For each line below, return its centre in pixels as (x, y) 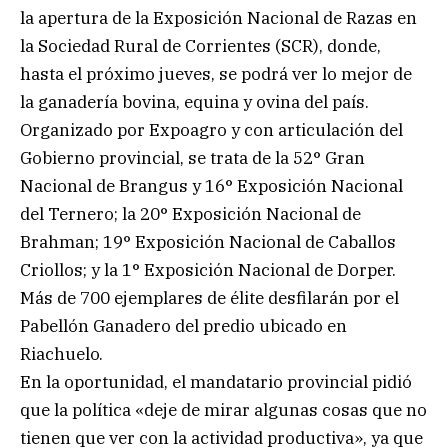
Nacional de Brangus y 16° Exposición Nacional (211, 185)
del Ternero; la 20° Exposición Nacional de (190, 213)
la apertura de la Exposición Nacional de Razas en (218, 17)
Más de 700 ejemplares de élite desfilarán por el (209, 297)
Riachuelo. (61, 353)
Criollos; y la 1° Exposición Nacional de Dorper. (208, 269)
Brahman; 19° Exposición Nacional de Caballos (208, 241)
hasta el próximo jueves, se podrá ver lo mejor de (216, 73)
